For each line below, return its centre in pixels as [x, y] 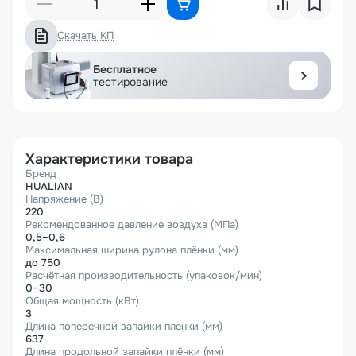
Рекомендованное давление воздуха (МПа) [132, 224]
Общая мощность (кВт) [82, 300]
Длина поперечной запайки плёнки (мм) [124, 326]
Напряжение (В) [64, 199]
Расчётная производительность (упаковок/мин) [144, 275]
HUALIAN [49, 186]
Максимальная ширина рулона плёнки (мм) [132, 250]
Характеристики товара [109, 159]
